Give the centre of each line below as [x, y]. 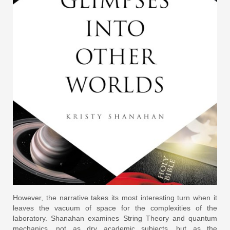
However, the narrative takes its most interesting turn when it [115, 197]
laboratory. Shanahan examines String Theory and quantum [115, 218]
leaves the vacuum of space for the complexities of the [115, 208]
